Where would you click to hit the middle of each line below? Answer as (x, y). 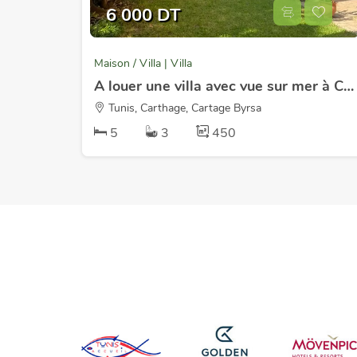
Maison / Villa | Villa (143, 63)
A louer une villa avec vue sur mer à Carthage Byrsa (349, 86)
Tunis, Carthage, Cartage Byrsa (183, 108)
